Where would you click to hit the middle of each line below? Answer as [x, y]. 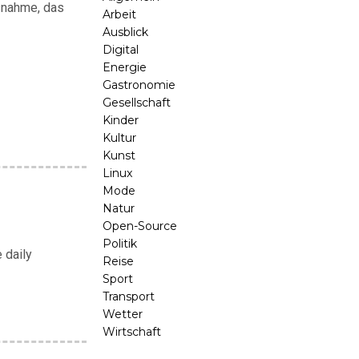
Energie [125, 67]
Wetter [123, 314]
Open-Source [140, 226]
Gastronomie [139, 85]
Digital [121, 50]
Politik [120, 244]
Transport [129, 296]
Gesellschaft [137, 103]
